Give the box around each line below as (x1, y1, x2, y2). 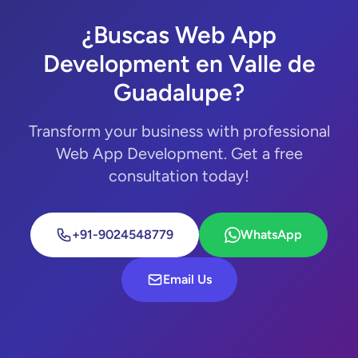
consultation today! (109, 166, 249, 185)
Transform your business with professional (28, 121, 330, 141)
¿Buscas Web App (82, 20, 276, 50)
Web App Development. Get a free (55, 144, 303, 163)
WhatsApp (241, 227, 302, 242)
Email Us (162, 272, 212, 287)
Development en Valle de (42, 49, 316, 78)
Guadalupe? (113, 78, 245, 107)
